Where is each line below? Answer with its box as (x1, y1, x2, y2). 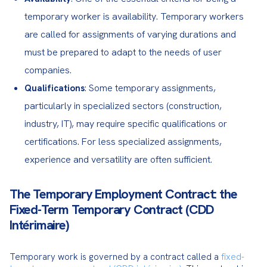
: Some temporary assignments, (85, 82, 216, 94)
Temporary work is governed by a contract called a (10, 251, 221, 263)
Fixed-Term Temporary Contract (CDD (10, 201, 215, 218)
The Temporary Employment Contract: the (10, 185, 237, 203)
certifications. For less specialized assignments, (24, 135, 222, 148)
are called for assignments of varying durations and (24, 28, 236, 41)
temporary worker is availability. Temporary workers (24, 10, 244, 23)
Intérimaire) (10, 216, 69, 234)
